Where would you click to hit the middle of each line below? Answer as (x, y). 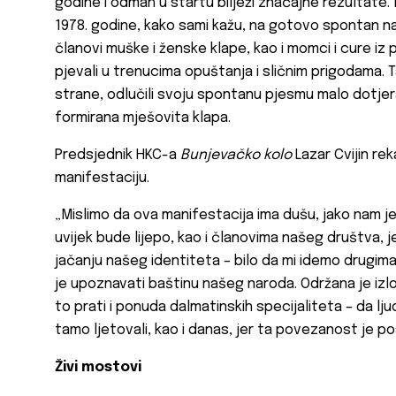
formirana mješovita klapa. (143, 118)
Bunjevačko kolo (236, 156)
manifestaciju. (102, 179)
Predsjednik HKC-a (118, 156)
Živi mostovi (98, 368)
